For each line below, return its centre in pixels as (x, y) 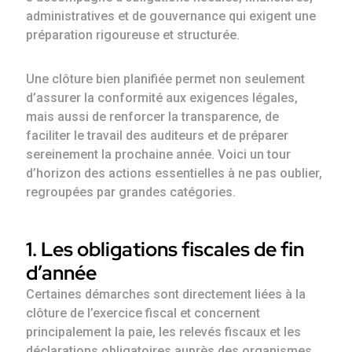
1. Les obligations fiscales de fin (165, 250)
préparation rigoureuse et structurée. (133, 35)
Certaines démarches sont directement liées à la (166, 295)
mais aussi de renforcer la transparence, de (153, 117)
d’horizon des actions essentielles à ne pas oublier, (174, 174)
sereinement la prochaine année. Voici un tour (159, 155)
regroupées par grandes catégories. (131, 192)
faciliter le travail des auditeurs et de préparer (158, 136)
